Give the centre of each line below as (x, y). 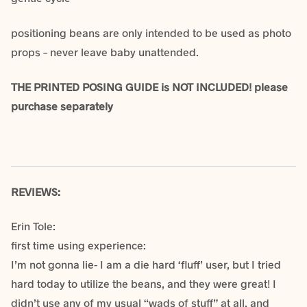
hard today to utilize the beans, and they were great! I (144, 284)
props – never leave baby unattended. (105, 52)
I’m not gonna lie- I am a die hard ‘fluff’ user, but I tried (146, 265)
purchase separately (62, 106)
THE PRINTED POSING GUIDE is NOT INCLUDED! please (149, 86)
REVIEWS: (36, 191)
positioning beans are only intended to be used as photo (151, 33)
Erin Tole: (33, 226)
